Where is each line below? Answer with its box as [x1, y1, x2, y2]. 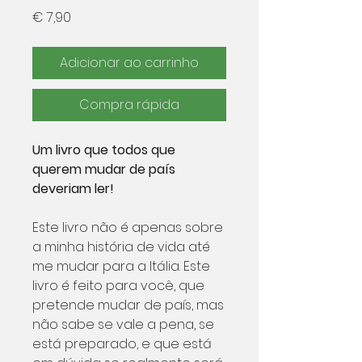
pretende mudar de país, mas [32, 296, 224, 314]
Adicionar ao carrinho [60, 53, 199, 72]
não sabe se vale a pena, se [32, 315, 214, 334]
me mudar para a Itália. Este [32, 257, 210, 276]
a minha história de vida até [32, 238, 210, 256]
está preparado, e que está [32, 335, 212, 353]
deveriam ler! [32, 179, 114, 198]
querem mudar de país [32, 160, 175, 179]
